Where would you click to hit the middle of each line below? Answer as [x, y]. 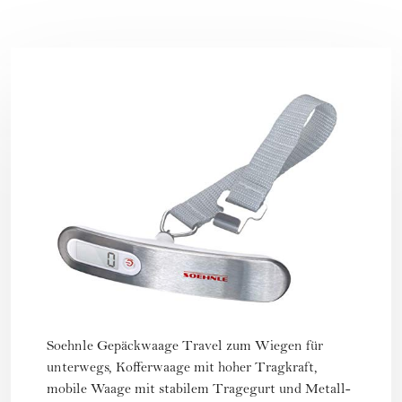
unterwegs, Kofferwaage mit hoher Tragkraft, [182, 368]
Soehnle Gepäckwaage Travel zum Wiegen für [185, 347]
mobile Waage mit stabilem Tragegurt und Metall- [199, 390]
